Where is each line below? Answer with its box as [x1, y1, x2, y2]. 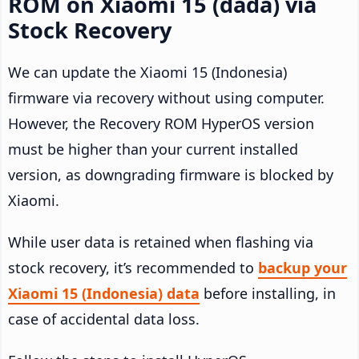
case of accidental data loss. [8, 309, 200, 329]
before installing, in [200, 284, 336, 304]
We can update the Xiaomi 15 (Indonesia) [8, 63, 287, 83]
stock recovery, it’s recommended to [8, 258, 258, 278]
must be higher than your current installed [8, 139, 298, 159]
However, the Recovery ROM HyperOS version [8, 114, 314, 134]
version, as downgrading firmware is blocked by [8, 165, 333, 185]
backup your [258, 258, 347, 278]
